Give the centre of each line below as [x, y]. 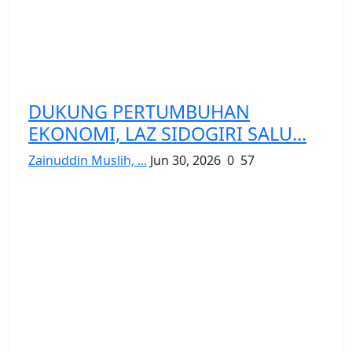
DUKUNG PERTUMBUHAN [139, 111]
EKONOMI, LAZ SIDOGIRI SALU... [167, 133]
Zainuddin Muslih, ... [88, 160]
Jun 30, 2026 [185, 160]
